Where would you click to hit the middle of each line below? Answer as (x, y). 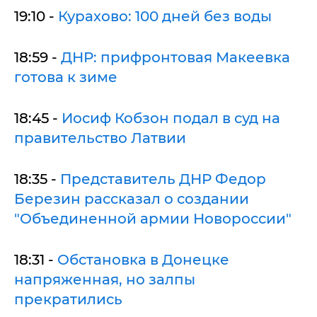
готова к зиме (66, 77)
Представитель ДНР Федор (163, 179)
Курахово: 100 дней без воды (165, 16)
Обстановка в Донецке (143, 259)
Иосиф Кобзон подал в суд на (171, 118)
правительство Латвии (100, 138)
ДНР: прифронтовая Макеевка (175, 57)
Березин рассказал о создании (132, 198)
